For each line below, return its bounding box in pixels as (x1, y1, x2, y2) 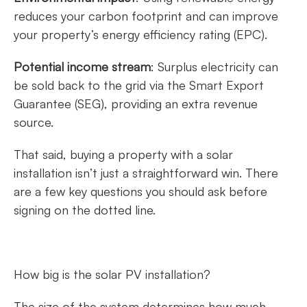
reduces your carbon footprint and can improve (14, 8, 278, 24)
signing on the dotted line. (14, 202, 159, 218)
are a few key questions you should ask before (14, 184, 267, 199)
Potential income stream (14, 59, 151, 75)
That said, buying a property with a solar (14, 147, 233, 162)
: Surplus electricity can (151, 59, 278, 75)
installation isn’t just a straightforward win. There (14, 165, 278, 181)
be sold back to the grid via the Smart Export (14, 77, 264, 93)
